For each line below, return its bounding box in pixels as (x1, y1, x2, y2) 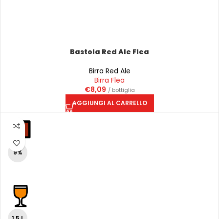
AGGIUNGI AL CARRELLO (72, 99, 147, 107)
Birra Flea (94, 75, 125, 85)
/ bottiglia (108, 86, 135, 94)
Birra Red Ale (88, 66, 131, 76)
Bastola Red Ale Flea (70, 47, 149, 57)
